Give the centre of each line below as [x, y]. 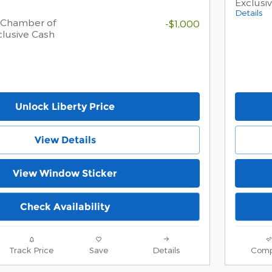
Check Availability [65, 206]
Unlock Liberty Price [65, 107]
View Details [65, 140]
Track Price [31, 250]
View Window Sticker [65, 173]
